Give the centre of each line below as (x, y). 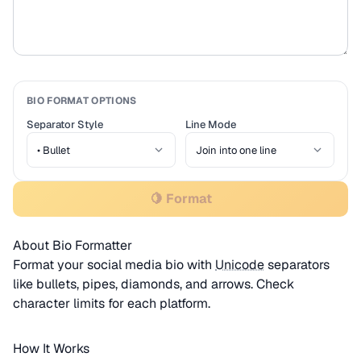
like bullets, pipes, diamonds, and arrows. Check (154, 284)
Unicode (240, 265)
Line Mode (211, 124)
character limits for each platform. (112, 303)
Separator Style (65, 124)
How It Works (51, 349)
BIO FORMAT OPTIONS (82, 101)
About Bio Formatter (73, 245)
